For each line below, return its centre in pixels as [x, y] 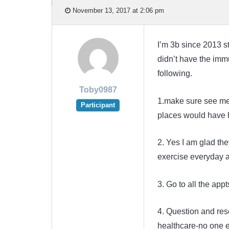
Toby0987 [98, 90]
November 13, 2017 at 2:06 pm [117, 10]
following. [175, 74]
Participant [98, 105]
